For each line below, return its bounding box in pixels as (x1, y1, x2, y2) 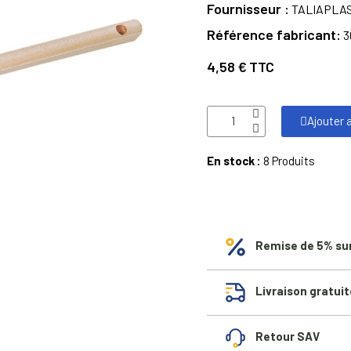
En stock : (207, 153, 263, 168)
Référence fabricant (207, 25, 336, 43)
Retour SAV (255, 329, 320, 344)
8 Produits (263, 153, 315, 168)
